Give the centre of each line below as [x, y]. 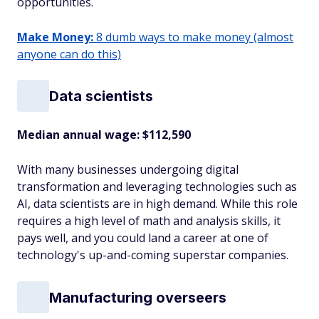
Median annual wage [77, 135]
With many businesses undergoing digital [128, 169]
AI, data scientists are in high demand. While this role [157, 204]
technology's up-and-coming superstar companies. [153, 255]
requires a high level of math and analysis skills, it [149, 221]
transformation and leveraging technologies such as [157, 187]
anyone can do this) [69, 54]
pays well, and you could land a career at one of [143, 238]
